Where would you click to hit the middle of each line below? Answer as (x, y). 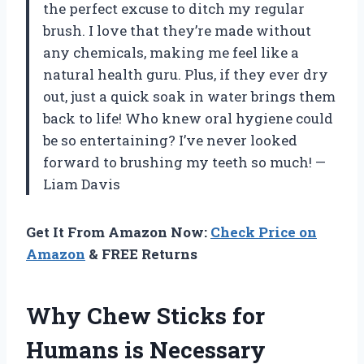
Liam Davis (82, 184)
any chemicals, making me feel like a (171, 52)
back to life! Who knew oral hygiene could (188, 118)
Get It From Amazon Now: (118, 232)
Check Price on (264, 232)
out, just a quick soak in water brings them (189, 96)
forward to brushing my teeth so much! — (184, 162)
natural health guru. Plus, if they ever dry (186, 74)
